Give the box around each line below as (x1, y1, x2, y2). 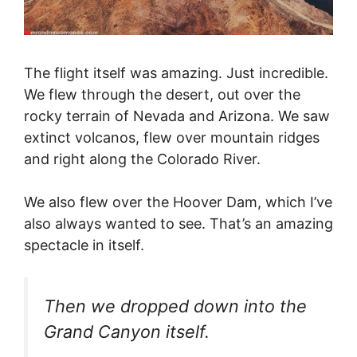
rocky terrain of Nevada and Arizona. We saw (24, 107, 330, 124)
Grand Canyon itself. (44, 320, 210, 342)
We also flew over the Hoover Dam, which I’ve (24, 193, 332, 210)
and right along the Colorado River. (24, 150, 261, 167)
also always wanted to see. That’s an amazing (24, 214, 333, 232)
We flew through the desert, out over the (24, 85, 300, 103)
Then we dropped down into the (44, 295, 307, 316)
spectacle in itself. (24, 236, 144, 253)
